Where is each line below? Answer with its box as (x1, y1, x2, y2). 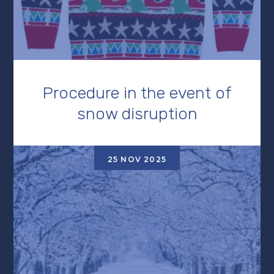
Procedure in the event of (42, 83, 232, 103)
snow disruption (76, 103, 198, 124)
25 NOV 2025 (107, 154, 167, 164)
